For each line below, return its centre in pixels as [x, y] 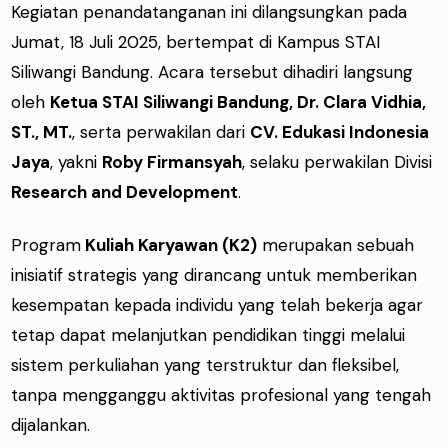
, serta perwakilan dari [161, 132]
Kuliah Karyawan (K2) [169, 244]
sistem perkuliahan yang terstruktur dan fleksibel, [205, 364]
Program [46, 244]
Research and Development [125, 192]
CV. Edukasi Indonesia [340, 132]
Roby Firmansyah [172, 162]
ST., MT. [42, 132]
